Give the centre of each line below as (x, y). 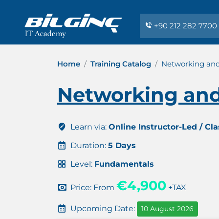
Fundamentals (124, 164)
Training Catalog (121, 64)
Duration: (88, 145)
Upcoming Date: (103, 208)
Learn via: (88, 127)
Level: (81, 164)
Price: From (92, 187)
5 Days (122, 145)
